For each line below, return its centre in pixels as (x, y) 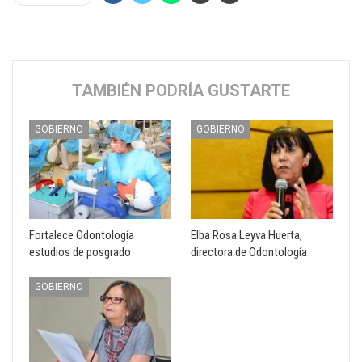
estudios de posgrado (80, 253)
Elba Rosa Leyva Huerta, (246, 236)
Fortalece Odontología (82, 236)
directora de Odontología (249, 253)
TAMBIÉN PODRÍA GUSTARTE (181, 90)
